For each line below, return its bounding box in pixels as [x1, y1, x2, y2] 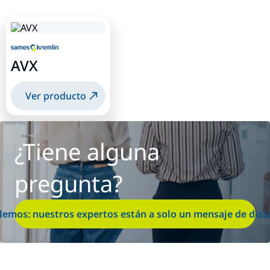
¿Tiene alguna [14, 136, 160, 168]
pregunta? [14, 168, 122, 199]
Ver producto [25, 89, 86, 103]
